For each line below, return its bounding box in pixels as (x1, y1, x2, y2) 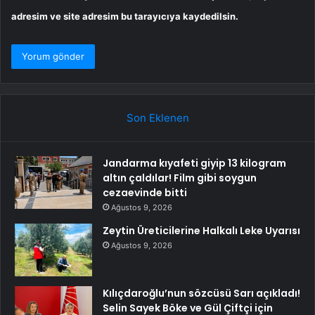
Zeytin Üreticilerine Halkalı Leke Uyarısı (103, 224, 300, 238)
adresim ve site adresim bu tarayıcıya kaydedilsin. (11, 11, 238, 22)
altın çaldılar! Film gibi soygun (103, 171, 257, 186)
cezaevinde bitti (103, 186, 187, 200)
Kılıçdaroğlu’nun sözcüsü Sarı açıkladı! (103, 286, 300, 301)
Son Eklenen (126, 111, 189, 125)
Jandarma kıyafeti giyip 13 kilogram (103, 156, 286, 171)
